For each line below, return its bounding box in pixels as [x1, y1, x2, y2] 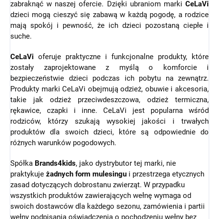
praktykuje [10, 169, 46, 178]
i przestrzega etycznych [127, 169, 204, 178]
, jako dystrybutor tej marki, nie [76, 158, 176, 168]
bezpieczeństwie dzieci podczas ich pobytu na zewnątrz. [10, 73, 209, 83]
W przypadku [144, 180, 185, 189]
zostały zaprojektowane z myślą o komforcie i [10, 63, 209, 72]
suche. [10, 31, 32, 41]
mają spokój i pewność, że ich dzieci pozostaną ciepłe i [10, 21, 209, 30]
